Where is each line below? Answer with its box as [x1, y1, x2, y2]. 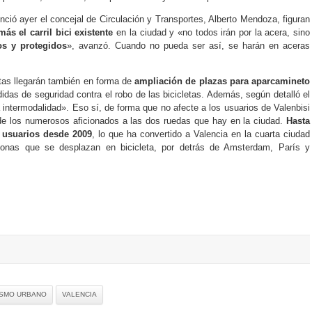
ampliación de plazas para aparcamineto [131, 76, 311, 86]
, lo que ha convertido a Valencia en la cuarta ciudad [92, 129, 310, 139]
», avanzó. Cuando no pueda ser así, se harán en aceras [67, 40, 310, 51]
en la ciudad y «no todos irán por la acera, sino [113, 27, 311, 38]
